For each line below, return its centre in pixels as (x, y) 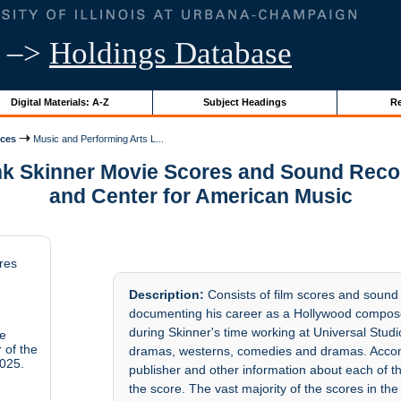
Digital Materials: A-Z (60, 102)
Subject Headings (244, 102)
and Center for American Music (200, 196)
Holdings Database (171, 53)
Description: (167, 295)
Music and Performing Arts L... (98, 138)
